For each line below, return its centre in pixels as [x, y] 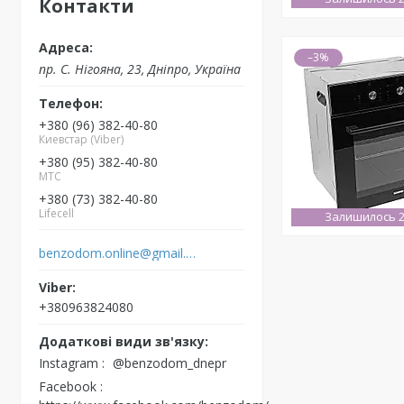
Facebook [68, 386]
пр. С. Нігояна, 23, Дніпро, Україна [140, 69]
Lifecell [56, 213]
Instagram [69, 363]
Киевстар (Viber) [81, 139]
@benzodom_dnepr [170, 363]
